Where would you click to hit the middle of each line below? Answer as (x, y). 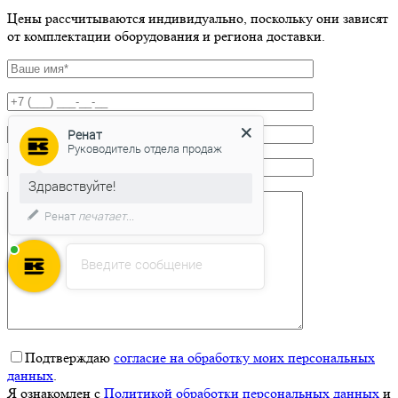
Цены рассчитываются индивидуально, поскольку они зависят (198, 18)
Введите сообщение (141, 263)
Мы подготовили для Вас (104, 189)
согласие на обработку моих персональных (244, 357)
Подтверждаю (69, 357)
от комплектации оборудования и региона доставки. (166, 36)
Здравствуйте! (72, 154)
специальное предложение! (114, 207)
